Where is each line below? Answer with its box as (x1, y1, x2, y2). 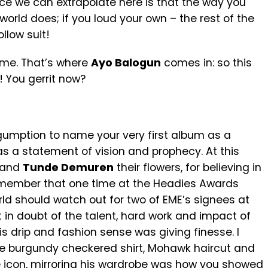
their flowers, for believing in (114, 160, 261, 175)
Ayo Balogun (91, 56, 161, 70)
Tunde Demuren (23, 160, 114, 175)
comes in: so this (161, 56, 252, 70)
